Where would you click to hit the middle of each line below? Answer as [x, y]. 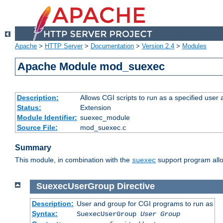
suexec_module [105, 118]
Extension [95, 108]
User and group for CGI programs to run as [145, 203]
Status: [29, 108]
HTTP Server [64, 46]
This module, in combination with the [73, 160]
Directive [136, 186]
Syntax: [45, 213]
